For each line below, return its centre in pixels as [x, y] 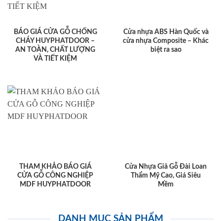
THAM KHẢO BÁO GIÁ [55, 167]
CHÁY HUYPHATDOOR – [55, 41]
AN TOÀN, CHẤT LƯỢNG [55, 50]
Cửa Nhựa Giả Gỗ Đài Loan [166, 167]
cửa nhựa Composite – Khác [166, 41]
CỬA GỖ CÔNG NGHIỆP [55, 176]
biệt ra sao [166, 50]
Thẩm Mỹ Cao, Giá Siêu [166, 176]
